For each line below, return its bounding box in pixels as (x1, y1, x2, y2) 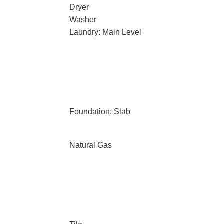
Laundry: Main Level (69, 28, 141, 36)
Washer (69, 15, 96, 24)
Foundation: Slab (69, 107, 130, 116)
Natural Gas (69, 141, 112, 149)
